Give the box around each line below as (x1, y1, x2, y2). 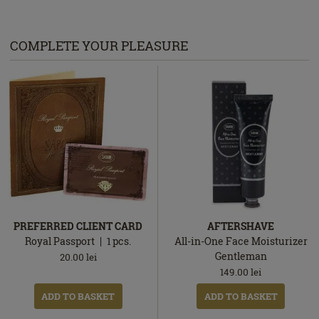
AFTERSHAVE (207, 219, 275, 233)
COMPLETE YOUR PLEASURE (10, 37, 188, 55)
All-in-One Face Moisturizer (174, 234, 308, 248)
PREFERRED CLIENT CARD (14, 219, 143, 233)
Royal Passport (25, 234, 95, 248)
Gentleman (214, 249, 267, 263)
